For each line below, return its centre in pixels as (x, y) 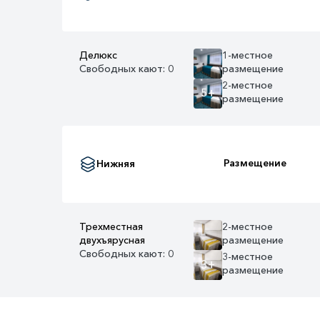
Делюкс (98, 55)
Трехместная (111, 226)
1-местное (247, 55)
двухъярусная (112, 240)
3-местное (247, 256)
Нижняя (116, 164)
